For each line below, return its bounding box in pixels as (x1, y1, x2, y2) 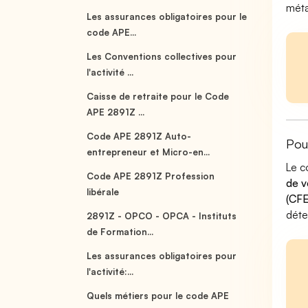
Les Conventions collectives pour (87, 51, 237, 62)
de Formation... (87, 226, 154, 237)
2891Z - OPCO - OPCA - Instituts (87, 210, 237, 221)
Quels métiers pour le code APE (87, 290, 230, 301)
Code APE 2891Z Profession (87, 170, 215, 181)
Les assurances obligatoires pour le (87, 11, 247, 22)
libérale (87, 186, 119, 197)
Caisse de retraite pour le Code (87, 91, 230, 102)
